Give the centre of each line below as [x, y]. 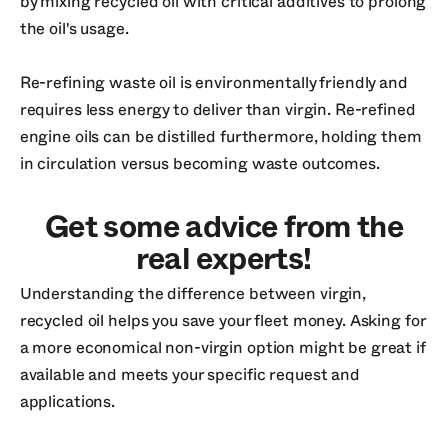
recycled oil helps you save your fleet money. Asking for [222, 320]
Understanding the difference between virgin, [192, 293]
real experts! [224, 260]
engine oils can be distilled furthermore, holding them [220, 136]
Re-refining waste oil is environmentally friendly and [213, 82]
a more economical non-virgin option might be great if [222, 347]
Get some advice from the [224, 228]
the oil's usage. [74, 28]
